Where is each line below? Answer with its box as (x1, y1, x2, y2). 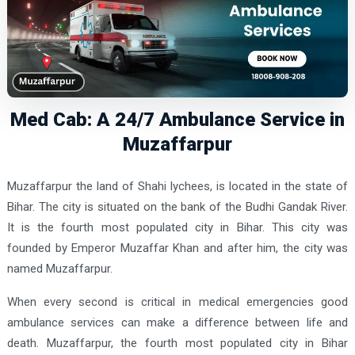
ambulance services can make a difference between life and (6, 315, 349, 330)
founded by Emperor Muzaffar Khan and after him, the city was (6, 240, 349, 255)
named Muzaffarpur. (6, 261, 113, 276)
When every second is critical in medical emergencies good (6, 294, 349, 309)
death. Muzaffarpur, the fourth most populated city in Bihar (6, 335, 349, 350)
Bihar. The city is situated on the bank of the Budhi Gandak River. (6, 199, 349, 214)
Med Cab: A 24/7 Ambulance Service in (10, 108, 345, 131)
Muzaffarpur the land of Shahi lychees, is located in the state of (6, 178, 349, 193)
